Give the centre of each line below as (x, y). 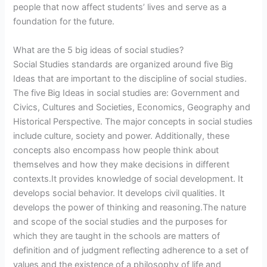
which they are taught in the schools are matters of (117, 236)
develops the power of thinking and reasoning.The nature (130, 207)
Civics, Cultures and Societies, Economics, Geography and (132, 107)
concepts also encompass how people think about (116, 150)
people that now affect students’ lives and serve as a (120, 7)
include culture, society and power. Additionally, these (122, 136)
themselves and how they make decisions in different (122, 164)
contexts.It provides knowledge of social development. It (128, 178)
